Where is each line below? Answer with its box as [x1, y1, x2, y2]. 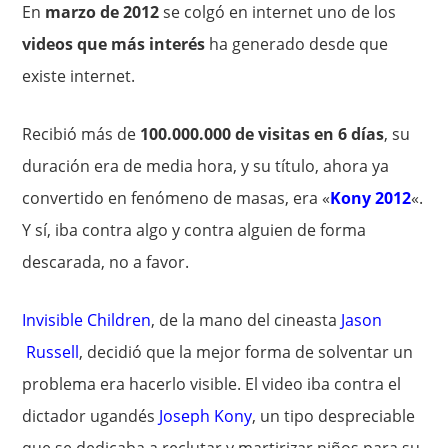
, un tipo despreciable [252, 405, 416, 427]
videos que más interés [22, 33, 206, 55]
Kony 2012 [330, 187, 412, 209]
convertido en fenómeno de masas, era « [22, 187, 331, 209]
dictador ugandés [22, 405, 160, 427]
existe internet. [22, 65, 136, 87]
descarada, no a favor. [22, 251, 190, 273]
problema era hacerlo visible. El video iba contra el [22, 373, 402, 395]
